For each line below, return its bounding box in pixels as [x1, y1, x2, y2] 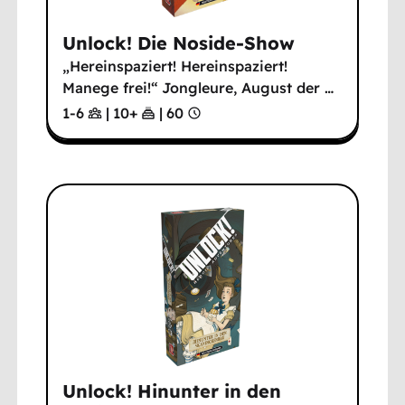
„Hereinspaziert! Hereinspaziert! [62, 56, 288, 75]
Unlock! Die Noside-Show [62, 31, 296, 54]
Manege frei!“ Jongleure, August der [62, 78, 325, 97]
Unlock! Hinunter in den [62, 380, 282, 403]
